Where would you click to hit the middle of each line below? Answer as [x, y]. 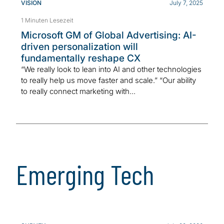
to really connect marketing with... [78, 91]
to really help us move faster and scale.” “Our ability [108, 80]
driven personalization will [79, 46]
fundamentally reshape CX [81, 58]
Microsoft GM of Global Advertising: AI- [109, 35]
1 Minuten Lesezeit [47, 20]
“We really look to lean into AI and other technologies [111, 69]
